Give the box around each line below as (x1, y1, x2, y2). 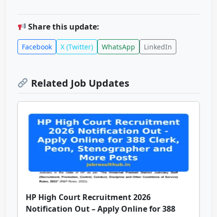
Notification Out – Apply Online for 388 (26, 203, 175, 215)
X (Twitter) (61, 42, 93, 52)
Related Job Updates (28, 77, 129, 90)
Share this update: (26, 21, 100, 32)
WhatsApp (102, 42, 135, 52)
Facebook (22, 42, 52, 52)
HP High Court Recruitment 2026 (26, 192, 151, 203)
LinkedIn (144, 42, 172, 52)
